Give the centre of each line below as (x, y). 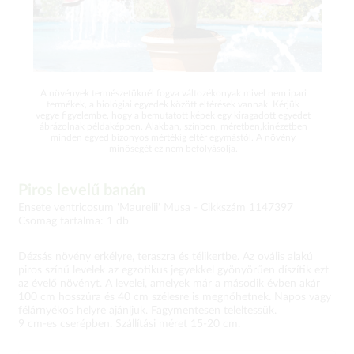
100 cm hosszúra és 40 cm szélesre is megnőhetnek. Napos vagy (175, 297)
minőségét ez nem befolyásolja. (173, 149)
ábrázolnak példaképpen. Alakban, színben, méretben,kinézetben (173, 126)
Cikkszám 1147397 (247, 208)
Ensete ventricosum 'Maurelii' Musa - (109, 208)
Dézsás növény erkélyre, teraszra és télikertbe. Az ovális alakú (166, 257)
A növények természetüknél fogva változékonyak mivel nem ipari (173, 93)
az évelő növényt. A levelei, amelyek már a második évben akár (169, 284)
